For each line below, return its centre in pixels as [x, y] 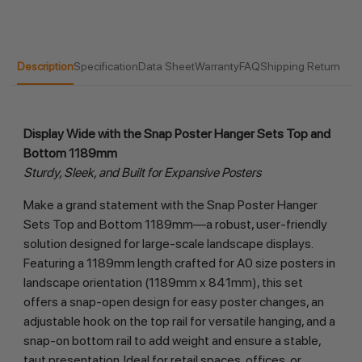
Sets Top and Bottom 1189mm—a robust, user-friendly [175, 225]
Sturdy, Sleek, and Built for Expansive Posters [142, 173]
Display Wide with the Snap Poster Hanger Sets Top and [177, 134]
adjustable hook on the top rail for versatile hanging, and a [179, 322]
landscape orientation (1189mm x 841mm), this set [163, 283]
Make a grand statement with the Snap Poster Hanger [170, 205]
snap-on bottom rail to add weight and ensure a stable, [172, 341]
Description [45, 67]
